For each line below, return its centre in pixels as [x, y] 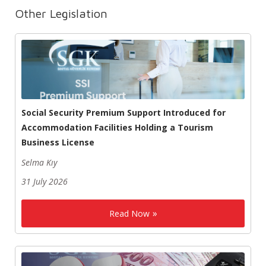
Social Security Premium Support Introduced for [123, 113]
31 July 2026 [45, 182]
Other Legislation [61, 14]
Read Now [129, 214]
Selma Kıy [39, 163]
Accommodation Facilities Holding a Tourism [117, 128]
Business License [58, 142]
